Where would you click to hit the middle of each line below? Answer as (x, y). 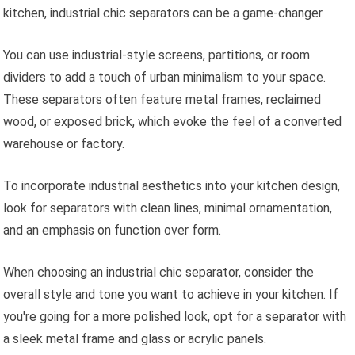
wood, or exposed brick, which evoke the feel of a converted (173, 122)
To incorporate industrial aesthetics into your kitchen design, (172, 186)
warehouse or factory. (64, 144)
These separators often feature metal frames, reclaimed (162, 100)
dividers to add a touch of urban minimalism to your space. (165, 78)
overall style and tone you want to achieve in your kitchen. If (171, 295)
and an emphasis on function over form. (113, 231)
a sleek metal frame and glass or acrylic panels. (135, 339)
